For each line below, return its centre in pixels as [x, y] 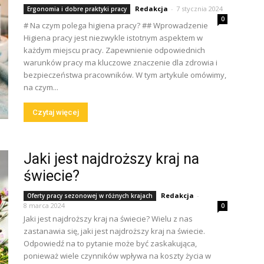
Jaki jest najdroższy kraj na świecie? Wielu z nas [108, 219]
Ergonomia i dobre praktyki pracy [77, 9]
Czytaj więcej [56, 112]
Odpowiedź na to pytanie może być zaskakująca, [110, 243]
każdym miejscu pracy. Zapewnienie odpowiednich [114, 50]
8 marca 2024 [44, 205]
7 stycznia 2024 [199, 9]
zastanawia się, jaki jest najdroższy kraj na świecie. [114, 231]
